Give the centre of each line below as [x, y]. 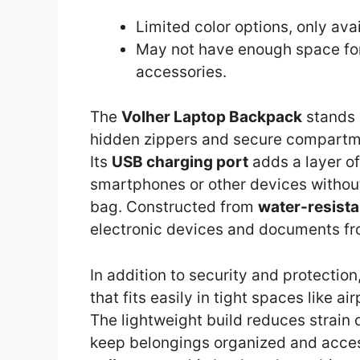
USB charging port [180, 162]
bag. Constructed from [174, 207]
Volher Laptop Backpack [212, 117]
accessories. [181, 72]
